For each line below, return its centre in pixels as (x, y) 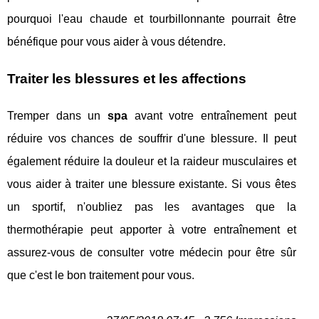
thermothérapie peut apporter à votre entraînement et (152, 230)
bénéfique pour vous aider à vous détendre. (116, 42)
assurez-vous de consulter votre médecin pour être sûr (152, 253)
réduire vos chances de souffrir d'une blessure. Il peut (152, 139)
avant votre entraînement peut (211, 116)
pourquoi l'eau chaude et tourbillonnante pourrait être (152, 19)
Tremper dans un (57, 116)
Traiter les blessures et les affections (127, 79)
